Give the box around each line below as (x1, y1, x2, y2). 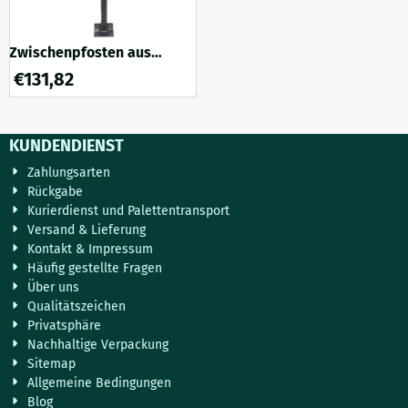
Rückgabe (27, 184, 84, 200)
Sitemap (27, 356, 76, 372)
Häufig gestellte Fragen (27, 260, 163, 277)
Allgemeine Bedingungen (27, 375, 172, 392)
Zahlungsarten (27, 165, 111, 181)
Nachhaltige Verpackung (27, 337, 169, 353)
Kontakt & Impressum (27, 241, 154, 258)
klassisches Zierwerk (9, 78, 150, 97)
